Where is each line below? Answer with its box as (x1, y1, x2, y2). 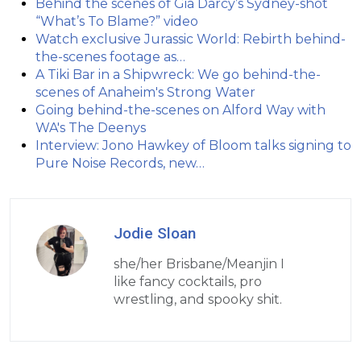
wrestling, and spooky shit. (114, 292, 282, 308)
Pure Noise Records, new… (35, 156, 205, 172)
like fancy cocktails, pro (114, 274, 262, 290)
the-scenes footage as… (35, 49, 185, 65)
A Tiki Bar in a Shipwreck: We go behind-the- (35, 67, 321, 83)
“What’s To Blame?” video (35, 14, 198, 30)
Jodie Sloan (114, 224, 196, 243)
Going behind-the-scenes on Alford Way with (35, 102, 326, 118)
